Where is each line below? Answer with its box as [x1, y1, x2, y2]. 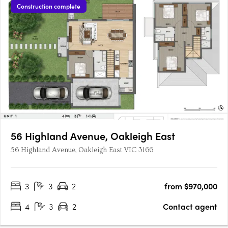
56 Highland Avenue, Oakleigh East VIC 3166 [11, 146, 153, 155]
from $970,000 [164, 180, 217, 192]
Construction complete [17, 2, 80, 11]
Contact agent [163, 201, 217, 213]
